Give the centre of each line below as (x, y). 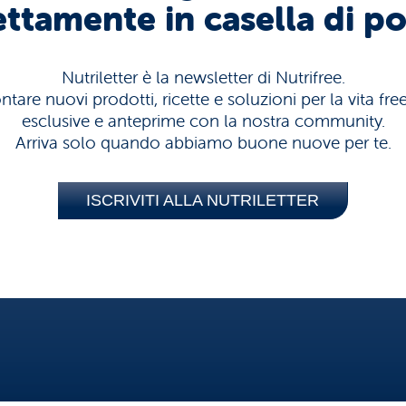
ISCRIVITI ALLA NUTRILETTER (203, 200)
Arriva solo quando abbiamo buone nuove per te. (203, 143)
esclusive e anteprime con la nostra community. (203, 121)
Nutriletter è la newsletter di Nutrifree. (203, 77)
